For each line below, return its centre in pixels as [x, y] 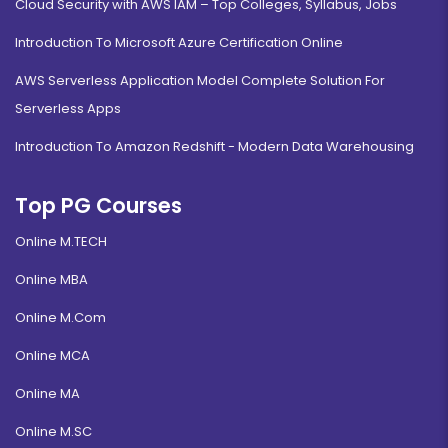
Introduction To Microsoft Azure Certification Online [179, 43]
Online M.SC [53, 432]
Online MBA [51, 280]
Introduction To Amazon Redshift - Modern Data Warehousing [214, 147]
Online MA [47, 394]
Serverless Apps [68, 109]
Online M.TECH [61, 242]
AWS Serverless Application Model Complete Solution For [200, 81]
